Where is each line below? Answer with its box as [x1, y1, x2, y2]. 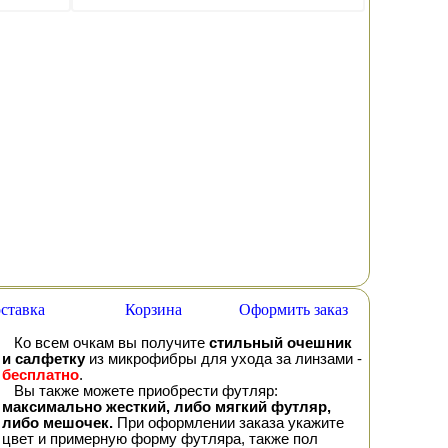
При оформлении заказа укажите [113, 415, 344, 431]
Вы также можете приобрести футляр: [14, 383, 278, 399]
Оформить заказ [238, 301, 348, 318]
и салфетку [2, 351, 85, 367]
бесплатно [2, 367, 79, 383]
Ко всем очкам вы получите [14, 335, 209, 351]
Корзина [124, 301, 182, 318]
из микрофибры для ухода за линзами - [85, 351, 362, 367]
